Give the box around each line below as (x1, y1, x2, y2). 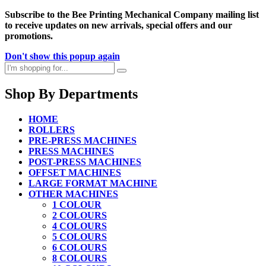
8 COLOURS (52, 252, 107, 263)
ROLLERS (28, 124, 75, 135)
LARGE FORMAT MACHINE (28, 178, 157, 188)
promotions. (5, 30, 53, 41)
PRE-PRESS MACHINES (28, 135, 137, 145)
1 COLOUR (52, 199, 102, 210)
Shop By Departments (5, 85, 138, 102)
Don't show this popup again (5, 50, 120, 61)
